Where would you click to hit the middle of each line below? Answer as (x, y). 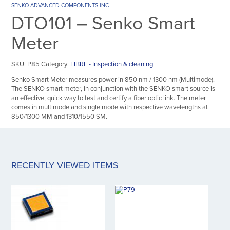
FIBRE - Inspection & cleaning (112, 64)
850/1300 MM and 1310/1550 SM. (60, 116)
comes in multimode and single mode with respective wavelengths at (110, 107)
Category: (56, 64)
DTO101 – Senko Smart (103, 23)
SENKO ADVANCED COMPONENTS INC (60, 5)
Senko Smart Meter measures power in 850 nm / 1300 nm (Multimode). (113, 79)
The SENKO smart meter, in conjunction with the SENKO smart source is (113, 89)
